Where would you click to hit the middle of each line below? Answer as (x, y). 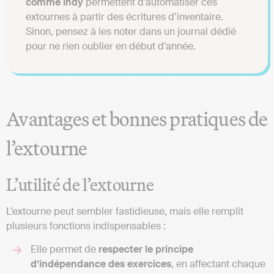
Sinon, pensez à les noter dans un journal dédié (131, 32)
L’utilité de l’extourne (80, 185)
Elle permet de (63, 250)
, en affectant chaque (218, 264)
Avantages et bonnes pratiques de (137, 119)
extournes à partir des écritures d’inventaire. (124, 17)
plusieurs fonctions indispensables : (86, 226)
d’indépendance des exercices (101, 264)
